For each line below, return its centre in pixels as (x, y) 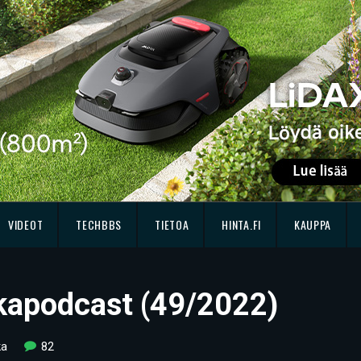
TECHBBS (99, 224)
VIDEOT (26, 224)
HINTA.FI (241, 224)
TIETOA (172, 224)
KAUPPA (313, 224)
